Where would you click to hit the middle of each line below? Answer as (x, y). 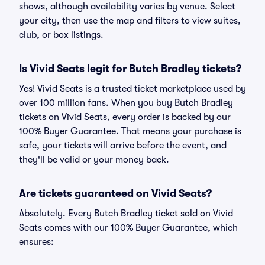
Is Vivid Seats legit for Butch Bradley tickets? (130, 69)
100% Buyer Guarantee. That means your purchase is (130, 131)
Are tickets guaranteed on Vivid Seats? (115, 193)
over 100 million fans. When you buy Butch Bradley (126, 103)
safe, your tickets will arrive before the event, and (123, 146)
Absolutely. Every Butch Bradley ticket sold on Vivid (126, 214)
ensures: (36, 242)
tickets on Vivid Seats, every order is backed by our (125, 117)
